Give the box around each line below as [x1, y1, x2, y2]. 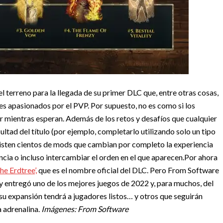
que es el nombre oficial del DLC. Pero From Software [37, 165, 219, 175]
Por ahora [184, 152, 218, 162]
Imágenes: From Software [41, 204, 128, 214]
